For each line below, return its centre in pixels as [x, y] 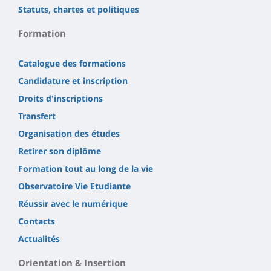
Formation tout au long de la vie [86, 169]
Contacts [37, 221]
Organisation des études [69, 134]
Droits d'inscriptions [60, 99]
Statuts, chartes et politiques [79, 10]
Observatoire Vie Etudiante [74, 186]
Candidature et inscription [73, 81]
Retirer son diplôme [60, 151]
